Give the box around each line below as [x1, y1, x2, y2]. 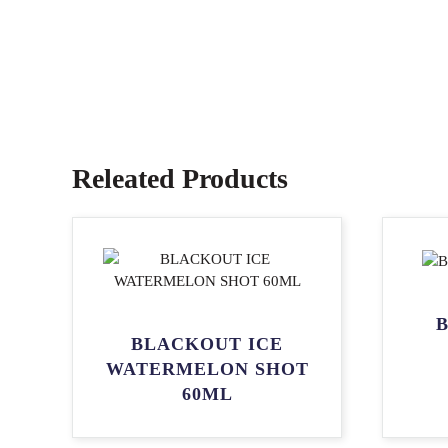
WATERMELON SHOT [105, 359, 309, 379]
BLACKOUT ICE [131, 334, 283, 354]
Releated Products [72, 163, 288, 194]
